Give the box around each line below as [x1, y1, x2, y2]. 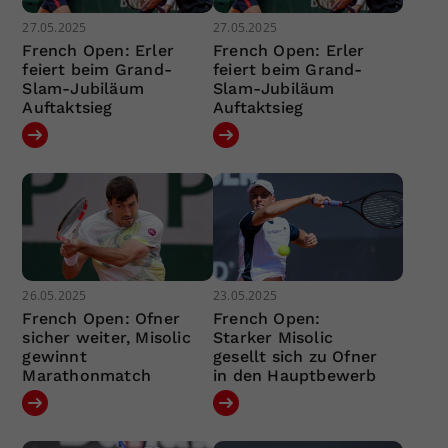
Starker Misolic [212, 327, 333, 347]
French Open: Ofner [22, 308, 181, 328]
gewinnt [22, 346, 87, 366]
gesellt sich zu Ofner [212, 346, 378, 366]
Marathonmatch [22, 365, 152, 385]
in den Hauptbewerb [212, 365, 377, 385]
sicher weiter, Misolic [22, 327, 191, 347]
